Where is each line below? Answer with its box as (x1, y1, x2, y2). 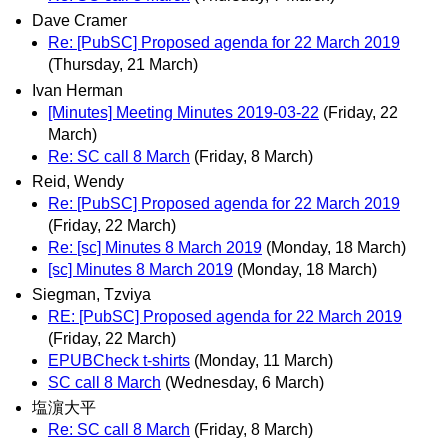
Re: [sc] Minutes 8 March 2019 (48, 238, 262, 256)
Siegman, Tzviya (32, 285, 151, 303)
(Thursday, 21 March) (48, 56, 198, 74)
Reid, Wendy (32, 172, 124, 190)
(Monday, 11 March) (194, 351, 333, 369)
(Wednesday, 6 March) (165, 373, 324, 391)
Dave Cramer (32, 12, 127, 30)
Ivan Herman (32, 81, 123, 99)
